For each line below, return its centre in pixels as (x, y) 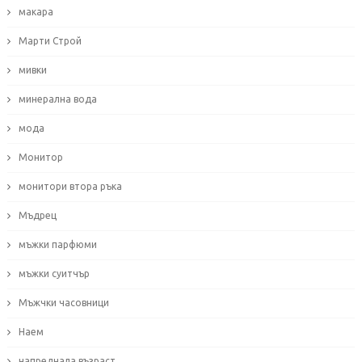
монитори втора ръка (70, 187)
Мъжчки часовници (63, 303)
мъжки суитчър (54, 274)
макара (36, 12)
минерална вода (57, 99)
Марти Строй (50, 41)
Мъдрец (37, 216)
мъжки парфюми (57, 245)
